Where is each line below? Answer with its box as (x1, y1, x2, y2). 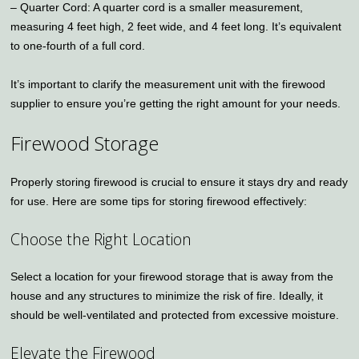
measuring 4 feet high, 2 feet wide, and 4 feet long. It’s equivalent (10, 19, 342, 33)
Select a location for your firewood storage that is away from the (10, 269, 334, 283)
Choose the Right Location (10, 228, 192, 250)
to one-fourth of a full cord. (10, 38, 146, 52)
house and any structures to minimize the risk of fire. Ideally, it (10, 288, 324, 302)
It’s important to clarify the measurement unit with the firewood (10, 77, 326, 91)
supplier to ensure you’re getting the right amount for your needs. (10, 96, 341, 110)
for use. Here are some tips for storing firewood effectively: (10, 194, 308, 208)
